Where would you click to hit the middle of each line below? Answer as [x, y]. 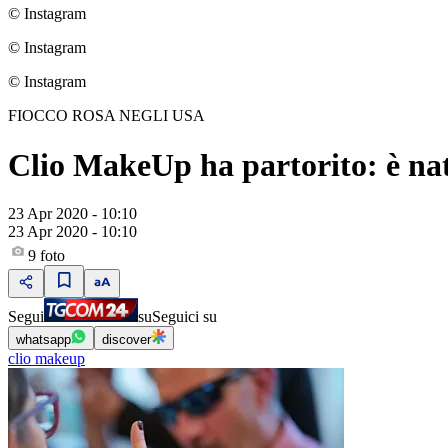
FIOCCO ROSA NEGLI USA [106, 116]
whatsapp [43, 340]
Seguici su [184, 317]
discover [126, 340]
